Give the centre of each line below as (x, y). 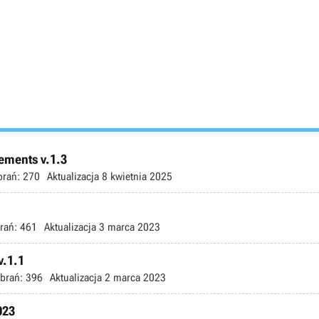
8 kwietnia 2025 (136, 176)
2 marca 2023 (134, 277)
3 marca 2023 (128, 227)
